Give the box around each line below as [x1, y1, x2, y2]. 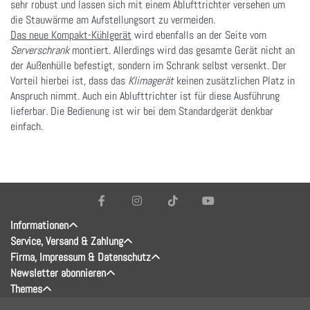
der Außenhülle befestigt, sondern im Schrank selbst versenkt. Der [10, 57, 286, 73]
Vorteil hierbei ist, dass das [10, 73, 128, 88]
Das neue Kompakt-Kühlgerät [10, 27, 131, 42]
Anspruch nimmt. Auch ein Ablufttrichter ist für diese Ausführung [10, 88, 280, 103]
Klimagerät [128, 73, 176, 88]
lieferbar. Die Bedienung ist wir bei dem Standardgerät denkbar [10, 103, 273, 118]
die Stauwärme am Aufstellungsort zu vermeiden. [10, 12, 215, 27]
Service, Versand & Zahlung [10, 233, 123, 248]
